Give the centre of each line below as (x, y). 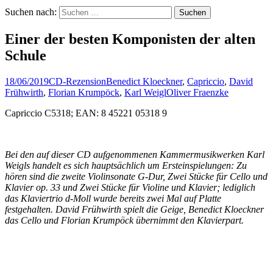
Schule (26, 55)
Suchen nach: (31, 12)
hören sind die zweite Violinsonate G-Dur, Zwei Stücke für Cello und (136, 176)
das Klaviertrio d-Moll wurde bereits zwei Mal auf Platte (113, 198)
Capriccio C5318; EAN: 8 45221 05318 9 (86, 113)
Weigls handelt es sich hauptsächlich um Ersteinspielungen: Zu (126, 165)
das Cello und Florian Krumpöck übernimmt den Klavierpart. (124, 220)
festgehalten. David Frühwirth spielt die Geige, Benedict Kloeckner (134, 209)
